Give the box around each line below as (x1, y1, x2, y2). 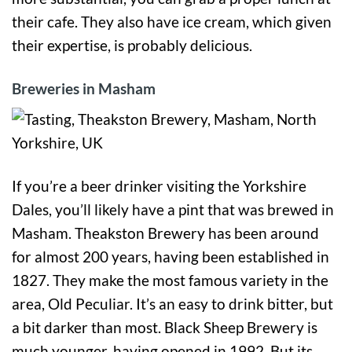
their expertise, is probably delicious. (12, 35, 252, 54)
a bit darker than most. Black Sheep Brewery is (12, 318, 317, 337)
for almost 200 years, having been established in (12, 247, 329, 266)
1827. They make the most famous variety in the (12, 271, 328, 290)
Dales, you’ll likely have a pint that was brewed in (12, 200, 334, 219)
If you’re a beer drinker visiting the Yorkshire (12, 177, 306, 196)
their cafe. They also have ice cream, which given (12, 12, 332, 31)
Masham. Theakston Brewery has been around (12, 224, 319, 243)
